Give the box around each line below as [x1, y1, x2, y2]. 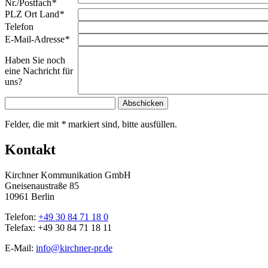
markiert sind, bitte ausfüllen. [66, 119, 177, 130]
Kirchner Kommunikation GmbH [5, 170, 131, 181]
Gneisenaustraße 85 [5, 181, 79, 191]
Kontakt [5, 142, 56, 158]
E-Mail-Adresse [5, 34, 65, 45]
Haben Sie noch [5, 55, 65, 66]
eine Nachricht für [5, 66, 73, 77]
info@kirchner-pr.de [36, 243, 112, 254]
